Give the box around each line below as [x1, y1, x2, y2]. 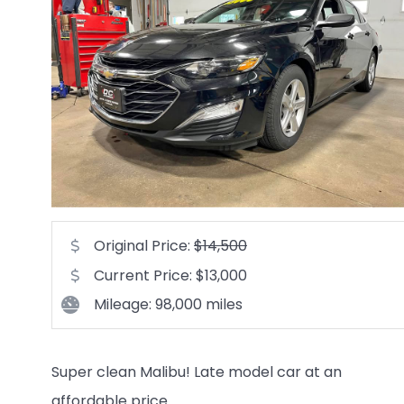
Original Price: [94, 235, 194, 257]
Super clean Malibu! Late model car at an [51, 362, 342, 383]
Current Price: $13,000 [94, 265, 247, 287]
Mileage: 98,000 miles [94, 294, 243, 316]
